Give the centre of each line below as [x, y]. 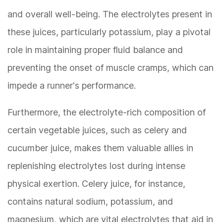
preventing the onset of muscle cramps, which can [111, 68]
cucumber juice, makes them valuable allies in [100, 148]
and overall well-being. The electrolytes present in [110, 14]
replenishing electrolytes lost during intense [96, 166]
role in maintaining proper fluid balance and [95, 50]
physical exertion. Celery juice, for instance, [96, 184]
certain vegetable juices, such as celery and [97, 130]
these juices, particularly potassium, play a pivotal [109, 32]
